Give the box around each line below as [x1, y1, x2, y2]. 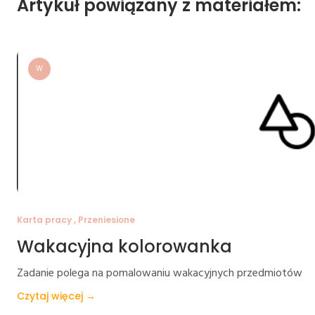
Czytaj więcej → [17, 288, 96, 303]
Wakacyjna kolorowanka [17, 234, 232, 258]
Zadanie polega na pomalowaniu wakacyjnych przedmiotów [17, 264, 302, 283]
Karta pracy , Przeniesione [17, 213, 135, 226]
